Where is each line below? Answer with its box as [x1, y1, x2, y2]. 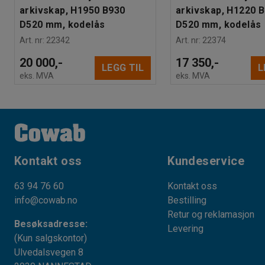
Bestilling [167, 195, 207, 206]
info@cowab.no [14, 195, 77, 206]
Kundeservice [167, 154, 245, 168]
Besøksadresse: [14, 218, 88, 230]
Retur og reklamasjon [167, 209, 255, 220]
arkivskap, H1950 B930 [20, 4, 125, 16]
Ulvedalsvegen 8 [14, 247, 83, 258]
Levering [167, 223, 204, 234]
